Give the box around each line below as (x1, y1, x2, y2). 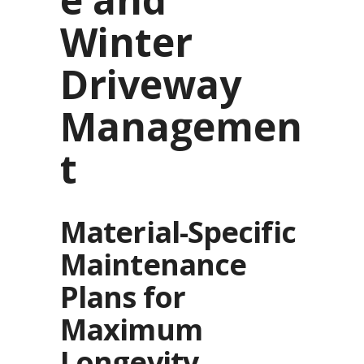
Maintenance (60, 245, 247, 285)
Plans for (60, 277, 185, 318)
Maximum (60, 310, 202, 350)
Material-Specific (60, 212, 296, 253)
